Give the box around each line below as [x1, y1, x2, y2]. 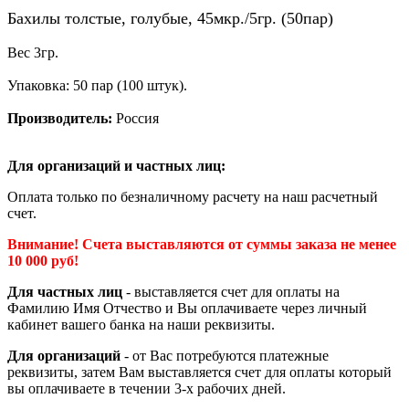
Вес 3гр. [7, 45, 62, 61]
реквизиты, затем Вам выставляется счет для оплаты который [7, 364, 392, 381]
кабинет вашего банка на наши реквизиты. [7, 317, 275, 333]
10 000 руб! [7, 253, 79, 269]
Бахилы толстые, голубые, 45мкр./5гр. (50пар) [7, 9, 333, 28]
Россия [112, 110, 159, 127]
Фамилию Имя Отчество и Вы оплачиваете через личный [7, 300, 367, 317]
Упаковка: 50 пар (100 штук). [7, 78, 191, 94]
